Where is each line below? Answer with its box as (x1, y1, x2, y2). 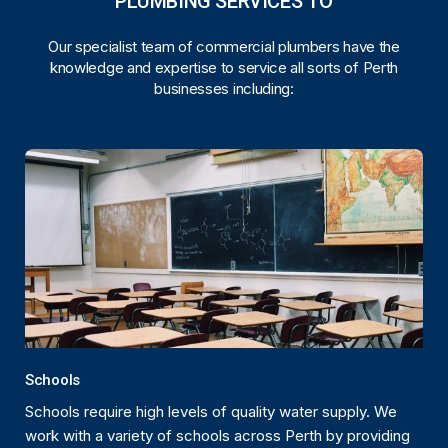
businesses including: (154, 79, 294, 99)
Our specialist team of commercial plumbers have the (48, 37, 400, 57)
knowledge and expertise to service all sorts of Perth (49, 58, 399, 78)
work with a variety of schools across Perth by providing (25, 426, 410, 446)
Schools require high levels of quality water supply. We (25, 402, 397, 422)
